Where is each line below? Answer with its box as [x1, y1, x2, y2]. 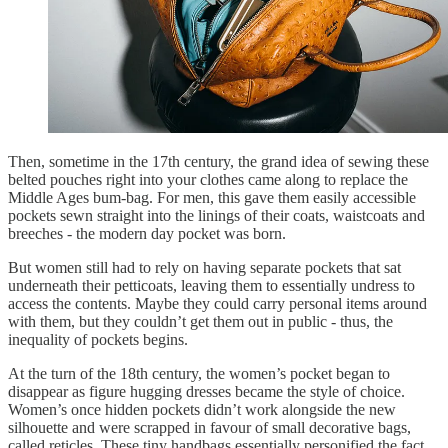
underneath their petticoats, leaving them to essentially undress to [8, 277, 415, 295]
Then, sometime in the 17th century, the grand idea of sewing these [8, 153, 429, 171]
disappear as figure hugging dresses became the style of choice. [8, 383, 405, 401]
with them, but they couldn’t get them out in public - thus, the [8, 313, 393, 331]
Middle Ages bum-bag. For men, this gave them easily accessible [8, 189, 416, 207]
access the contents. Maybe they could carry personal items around [8, 295, 427, 313]
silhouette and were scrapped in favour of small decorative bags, [8, 419, 411, 437]
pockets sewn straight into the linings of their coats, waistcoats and [8, 207, 425, 225]
